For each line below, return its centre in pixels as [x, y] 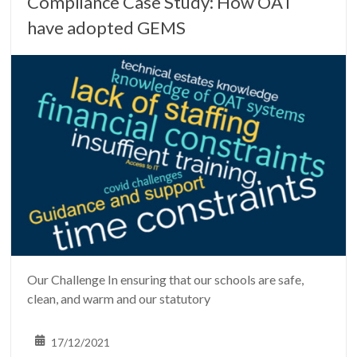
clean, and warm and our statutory [119, 298]
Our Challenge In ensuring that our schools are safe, [166, 279]
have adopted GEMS [107, 28]
